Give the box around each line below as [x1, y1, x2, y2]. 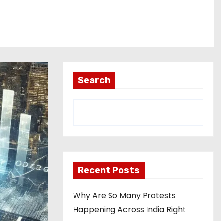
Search [78, 75, 110, 86]
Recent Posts [78, 165, 140, 176]
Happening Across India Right [73, 204, 186, 215]
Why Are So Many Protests [73, 190, 176, 201]
